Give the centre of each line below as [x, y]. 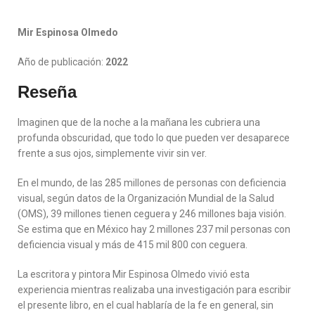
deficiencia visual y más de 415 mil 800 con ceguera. [133, 245]
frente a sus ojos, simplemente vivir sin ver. [112, 153]
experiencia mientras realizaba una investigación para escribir [155, 290]
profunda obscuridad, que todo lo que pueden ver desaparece [154, 138]
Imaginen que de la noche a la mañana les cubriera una [139, 122]
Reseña [47, 92]
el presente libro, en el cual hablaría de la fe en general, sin [146, 305]
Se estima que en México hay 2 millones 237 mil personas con [154, 229]
